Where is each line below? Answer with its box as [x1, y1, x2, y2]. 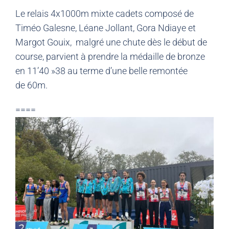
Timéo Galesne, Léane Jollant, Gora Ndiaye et [15, 22, 196, 33]
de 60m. [15, 79, 48, 90]
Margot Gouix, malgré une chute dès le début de [15, 36, 207, 48]
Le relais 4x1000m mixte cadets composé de [15, 8, 194, 19]
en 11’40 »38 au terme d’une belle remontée [15, 65, 188, 76]
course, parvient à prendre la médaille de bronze [15, 51, 205, 62]
